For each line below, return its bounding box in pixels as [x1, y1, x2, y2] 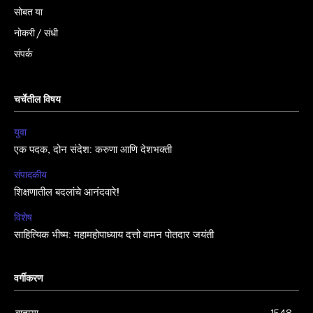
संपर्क [14, 47, 32, 60]
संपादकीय [14, 168, 47, 181]
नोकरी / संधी [14, 26, 58, 39]
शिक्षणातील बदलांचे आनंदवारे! [14, 187, 119, 198]
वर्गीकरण [14, 273, 43, 284]
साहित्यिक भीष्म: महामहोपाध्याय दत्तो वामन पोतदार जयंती [14, 229, 214, 241]
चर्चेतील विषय [14, 94, 61, 105]
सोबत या [14, 5, 43, 18]
